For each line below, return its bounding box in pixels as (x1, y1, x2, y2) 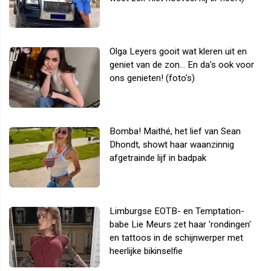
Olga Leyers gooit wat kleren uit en (109, 45, 247, 57)
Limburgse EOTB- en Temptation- (109, 205, 244, 217)
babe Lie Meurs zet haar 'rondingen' (109, 218, 251, 230)
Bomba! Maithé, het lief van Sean (109, 125, 241, 137)
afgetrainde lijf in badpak (109, 152, 206, 163)
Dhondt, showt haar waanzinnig (109, 139, 234, 150)
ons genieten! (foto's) (109, 72, 195, 83)
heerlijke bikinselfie (109, 245, 183, 256)
